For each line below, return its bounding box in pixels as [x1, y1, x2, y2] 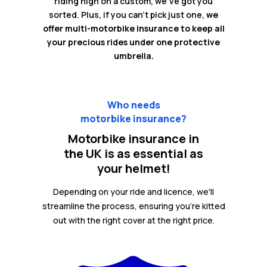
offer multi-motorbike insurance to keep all [42, 23, 225, 35]
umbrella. [113, 50, 154, 62]
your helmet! [97, 160, 170, 177]
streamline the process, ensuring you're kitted [42, 200, 225, 212]
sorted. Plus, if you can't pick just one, [49, 9, 206, 21]
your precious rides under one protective [47, 36, 220, 48]
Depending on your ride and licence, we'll [53, 186, 214, 198]
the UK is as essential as [64, 145, 203, 162]
